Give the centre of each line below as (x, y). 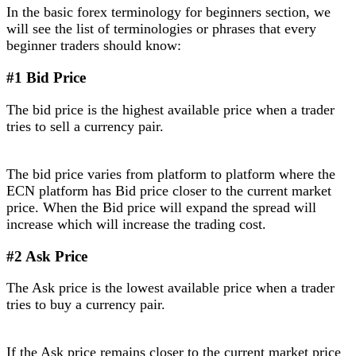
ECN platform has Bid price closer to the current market (169, 190)
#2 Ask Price (47, 256)
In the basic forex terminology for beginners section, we (168, 12)
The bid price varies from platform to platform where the (171, 174)
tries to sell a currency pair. (85, 126)
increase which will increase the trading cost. (136, 224)
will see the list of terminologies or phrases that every (161, 29)
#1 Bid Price (46, 78)
